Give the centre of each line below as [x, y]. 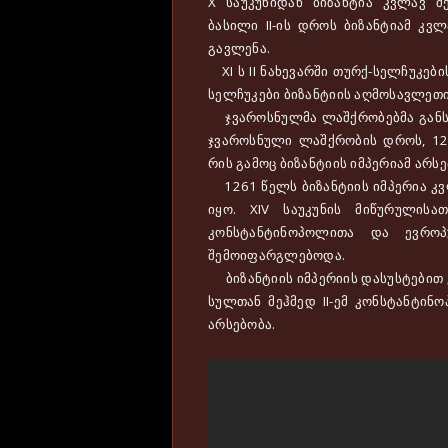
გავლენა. [239, 47]
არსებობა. [242, 323]
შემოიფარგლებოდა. [277, 254]
